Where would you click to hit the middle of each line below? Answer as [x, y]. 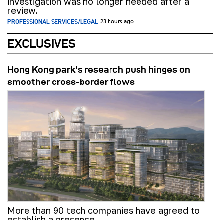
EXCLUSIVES [41, 44]
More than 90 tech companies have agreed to [104, 210]
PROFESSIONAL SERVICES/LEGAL [53, 22]
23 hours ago [117, 22]
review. [23, 11]
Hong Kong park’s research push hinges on [99, 70]
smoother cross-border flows [71, 82]
